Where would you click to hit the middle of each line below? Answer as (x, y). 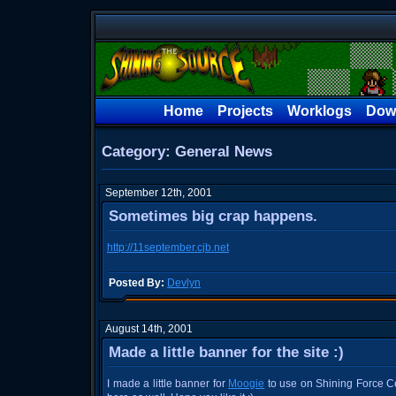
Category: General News (187, 152)
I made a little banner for (168, 384)
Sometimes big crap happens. (213, 216)
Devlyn (184, 283)
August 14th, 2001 (149, 329)
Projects (245, 111)
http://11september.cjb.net (168, 247)
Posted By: (137, 283)
